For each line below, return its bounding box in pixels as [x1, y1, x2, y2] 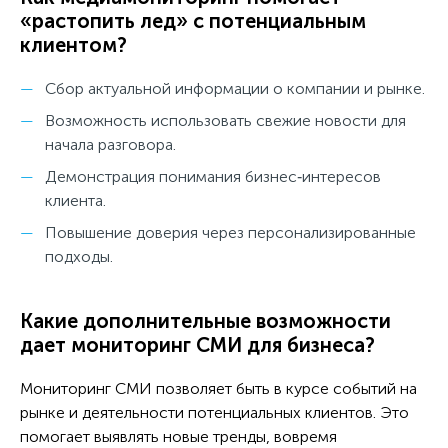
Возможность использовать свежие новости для [45, 110, 406, 130]
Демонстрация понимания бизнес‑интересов [45, 166, 381, 186]
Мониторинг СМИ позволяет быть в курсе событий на [20, 378, 417, 398]
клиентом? [20, 32, 127, 57]
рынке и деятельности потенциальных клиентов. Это [20, 402, 409, 422]
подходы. [45, 246, 113, 266]
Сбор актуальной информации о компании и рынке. [45, 78, 425, 98]
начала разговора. [45, 134, 176, 154]
